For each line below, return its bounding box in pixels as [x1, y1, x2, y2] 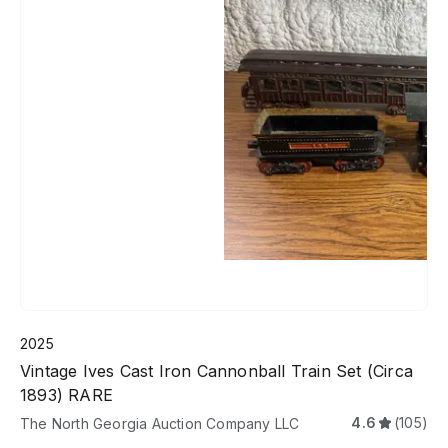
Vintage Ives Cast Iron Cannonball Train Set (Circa [20, 361, 413, 382]
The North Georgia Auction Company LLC [20, 415, 300, 433]
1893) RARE [20, 385, 113, 406]
